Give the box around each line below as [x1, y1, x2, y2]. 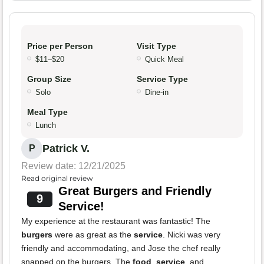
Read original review [21, 174, 93, 183]
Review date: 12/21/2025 [21, 161, 126, 171]
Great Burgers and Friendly [58, 184, 212, 198]
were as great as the [52, 230, 134, 240]
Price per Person [27, 41, 93, 51]
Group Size [27, 74, 71, 84]
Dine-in [145, 88, 169, 97]
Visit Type [137, 41, 176, 51]
